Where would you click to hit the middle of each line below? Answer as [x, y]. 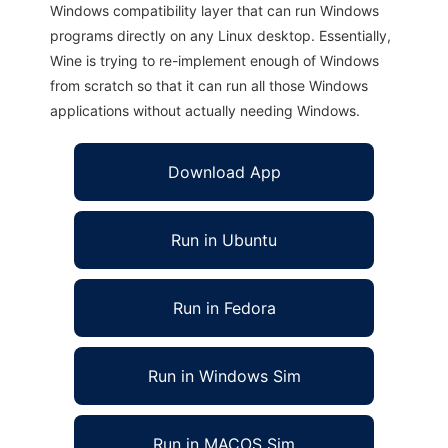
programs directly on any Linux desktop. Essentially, [220, 36]
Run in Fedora [224, 308]
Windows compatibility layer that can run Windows [214, 11]
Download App [224, 172]
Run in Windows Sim [224, 376]
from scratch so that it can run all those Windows [209, 86]
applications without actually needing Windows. [205, 111]
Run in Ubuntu [224, 240]
